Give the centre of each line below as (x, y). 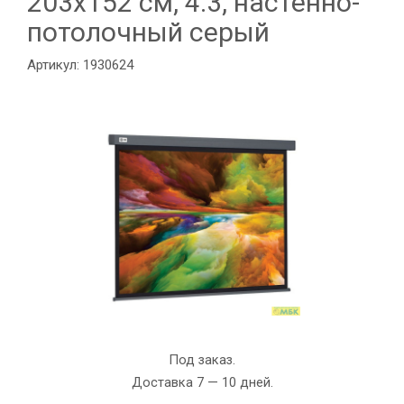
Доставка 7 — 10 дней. (202, 382)
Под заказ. (202, 360)
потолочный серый (148, 32)
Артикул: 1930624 (80, 65)
